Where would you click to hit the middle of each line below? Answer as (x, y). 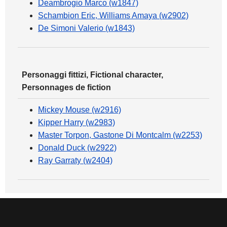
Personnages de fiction (66, 88)
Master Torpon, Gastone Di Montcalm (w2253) (120, 135)
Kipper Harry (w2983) (77, 123)
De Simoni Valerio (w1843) (86, 28)
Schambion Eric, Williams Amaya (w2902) (113, 16)
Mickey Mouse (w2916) (80, 110)
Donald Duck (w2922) (77, 148)
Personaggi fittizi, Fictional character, (92, 75)
